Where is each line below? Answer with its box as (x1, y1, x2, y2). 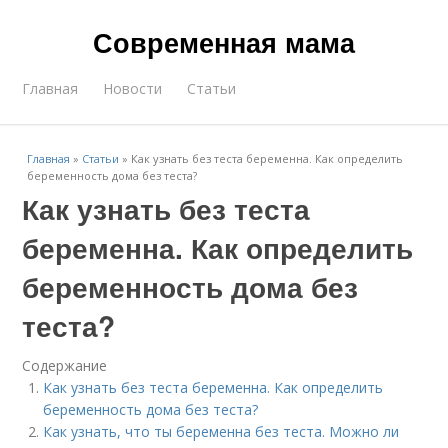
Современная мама (93, 23, 355, 61)
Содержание (22, 356, 108, 375)
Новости (103, 79, 163, 98)
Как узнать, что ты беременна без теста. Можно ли (43, 422, 400, 441)
